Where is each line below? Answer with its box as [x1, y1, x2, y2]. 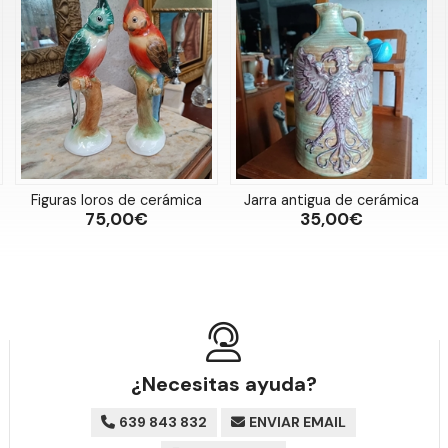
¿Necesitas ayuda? [130, 370, 317, 397]
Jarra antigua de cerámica [244, 190, 420, 209]
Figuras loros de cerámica [30, 190, 202, 209]
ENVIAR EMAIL [249, 412, 347, 431]
